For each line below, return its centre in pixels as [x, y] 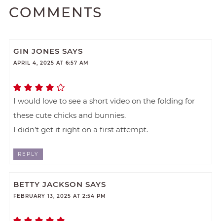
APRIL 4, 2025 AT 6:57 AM [51, 63]
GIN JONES [37, 51]
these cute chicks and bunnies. [70, 115]
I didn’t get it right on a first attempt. [81, 130]
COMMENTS [55, 12]
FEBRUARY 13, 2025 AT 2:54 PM [60, 196]
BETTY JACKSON [48, 184]
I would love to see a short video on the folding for [104, 101]
